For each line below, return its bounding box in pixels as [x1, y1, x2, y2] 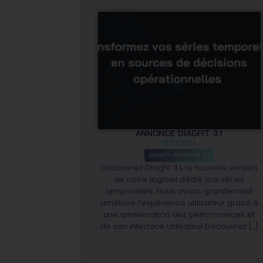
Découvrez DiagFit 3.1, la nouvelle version [100, 161, 258, 173]
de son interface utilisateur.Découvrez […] [100, 220, 258, 232]
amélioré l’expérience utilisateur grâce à [100, 197, 258, 208]
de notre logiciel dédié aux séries [114, 173, 245, 185]
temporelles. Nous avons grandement [106, 185, 253, 197]
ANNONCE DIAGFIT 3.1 [136, 127, 223, 139]
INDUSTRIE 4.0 [172, 151, 210, 159]
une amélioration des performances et [103, 208, 255, 220]
